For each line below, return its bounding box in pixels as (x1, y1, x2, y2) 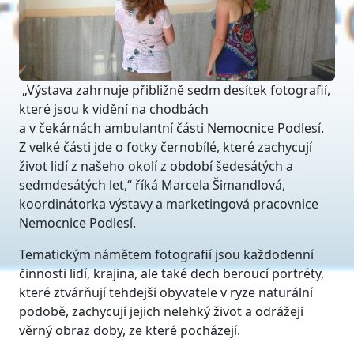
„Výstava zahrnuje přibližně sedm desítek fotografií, (19, 81, 330, 99)
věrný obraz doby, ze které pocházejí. (19, 322, 240, 339)
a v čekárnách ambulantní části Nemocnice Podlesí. (19, 119, 324, 137)
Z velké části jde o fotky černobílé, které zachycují (19, 138, 312, 156)
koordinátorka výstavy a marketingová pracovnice (19, 195, 318, 213)
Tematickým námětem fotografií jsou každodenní (19, 246, 314, 263)
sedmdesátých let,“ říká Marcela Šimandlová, (19, 176, 285, 194)
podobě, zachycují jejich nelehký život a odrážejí (19, 303, 303, 320)
